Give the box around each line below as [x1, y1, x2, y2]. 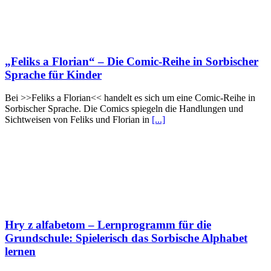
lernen [5, 245, 36, 258]
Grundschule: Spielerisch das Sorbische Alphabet [5, 232, 247, 245]
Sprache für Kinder [5, 68, 102, 81]
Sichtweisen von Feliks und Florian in [5, 114, 152, 125]
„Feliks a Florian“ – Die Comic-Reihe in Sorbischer [5, 54, 258, 68]
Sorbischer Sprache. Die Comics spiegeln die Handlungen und [5, 103, 243, 114]
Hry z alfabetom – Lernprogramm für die [5, 218, 211, 232]
